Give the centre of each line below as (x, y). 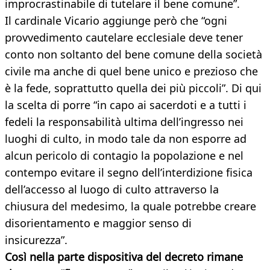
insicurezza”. (36, 240)
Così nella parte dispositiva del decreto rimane (124, 257)
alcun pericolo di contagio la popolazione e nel (124, 156)
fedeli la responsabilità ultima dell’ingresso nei (124, 122)
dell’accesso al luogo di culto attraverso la (112, 190)
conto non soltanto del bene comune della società (133, 55)
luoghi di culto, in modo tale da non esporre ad (126, 139)
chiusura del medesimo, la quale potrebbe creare (130, 206)
